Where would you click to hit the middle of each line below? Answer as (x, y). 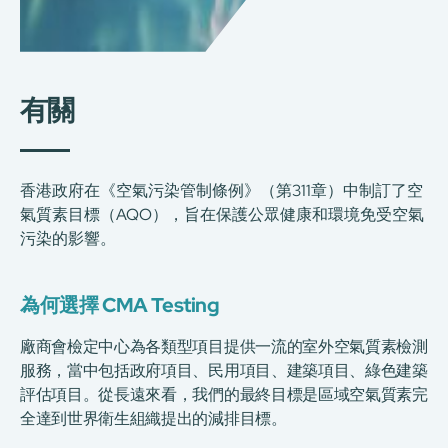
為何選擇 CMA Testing (120, 304)
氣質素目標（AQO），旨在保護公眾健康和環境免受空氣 (222, 214)
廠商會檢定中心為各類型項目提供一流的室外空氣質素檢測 (224, 346)
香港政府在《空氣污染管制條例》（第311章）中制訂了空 (221, 190)
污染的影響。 (68, 238)
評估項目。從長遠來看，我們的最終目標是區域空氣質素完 (224, 394)
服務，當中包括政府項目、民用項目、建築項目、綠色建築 (224, 370)
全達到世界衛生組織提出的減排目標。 (153, 418)
